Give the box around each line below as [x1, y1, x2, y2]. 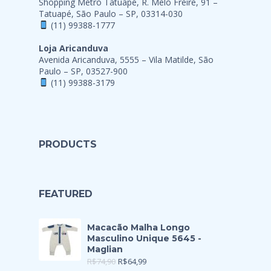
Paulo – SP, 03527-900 [39, 65, 128, 77]
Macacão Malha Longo [87, 222, 190, 233]
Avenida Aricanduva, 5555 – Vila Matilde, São [39, 54, 214, 65]
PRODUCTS [39, 139, 97, 150]
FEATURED [39, 188, 93, 200]
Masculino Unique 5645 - [87, 233, 201, 244]
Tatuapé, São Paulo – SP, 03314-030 [39, 8, 183, 19]
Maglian [87, 244, 123, 255]
